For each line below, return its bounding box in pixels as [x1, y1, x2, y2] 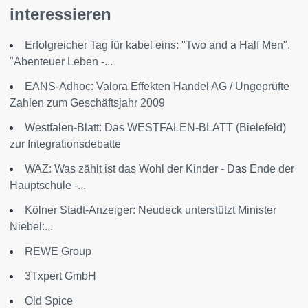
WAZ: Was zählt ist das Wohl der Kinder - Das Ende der [25, 163, 294, 175]
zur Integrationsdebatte [10, 138, 121, 150]
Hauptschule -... [10, 179, 86, 191]
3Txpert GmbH [25, 270, 96, 282]
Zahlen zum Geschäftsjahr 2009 [10, 97, 165, 109]
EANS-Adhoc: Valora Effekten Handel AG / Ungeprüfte [25, 80, 289, 92]
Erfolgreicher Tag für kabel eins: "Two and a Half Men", [25, 39, 290, 51]
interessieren [10, 5, 111, 23]
